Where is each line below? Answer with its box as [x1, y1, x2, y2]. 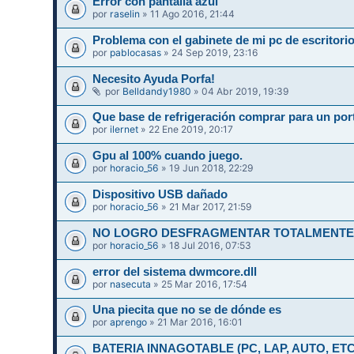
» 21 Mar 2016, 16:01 [147, 316, 243, 329]
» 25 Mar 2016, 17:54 [151, 277, 248, 290]
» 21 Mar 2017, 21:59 [159, 201, 253, 213]
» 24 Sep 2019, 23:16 [161, 46, 259, 58]
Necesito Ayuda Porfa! [92, 72, 216, 85]
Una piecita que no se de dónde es [92, 303, 282, 317]
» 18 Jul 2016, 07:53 [159, 239, 252, 251]
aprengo [110, 316, 148, 329]
